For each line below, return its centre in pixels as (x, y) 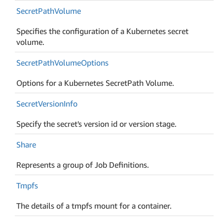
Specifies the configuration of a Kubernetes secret (103, 31)
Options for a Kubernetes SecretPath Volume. (95, 83)
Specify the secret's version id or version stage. (97, 124)
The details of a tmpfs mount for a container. (94, 205)
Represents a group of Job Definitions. (83, 165)
